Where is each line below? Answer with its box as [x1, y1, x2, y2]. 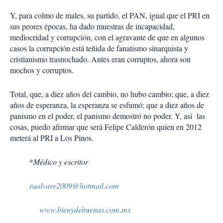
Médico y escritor [33, 156, 88, 167]
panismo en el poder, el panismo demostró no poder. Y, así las [10, 111, 205, 121]
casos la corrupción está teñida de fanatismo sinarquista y [10, 43, 188, 53]
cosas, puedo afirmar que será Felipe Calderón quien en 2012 [10, 121, 202, 132]
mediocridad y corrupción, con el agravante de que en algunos [10, 32, 205, 42]
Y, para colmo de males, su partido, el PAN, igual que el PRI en [10, 10, 210, 20]
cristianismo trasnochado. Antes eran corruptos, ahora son [10, 54, 191, 64]
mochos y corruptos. [10, 65, 74, 75]
